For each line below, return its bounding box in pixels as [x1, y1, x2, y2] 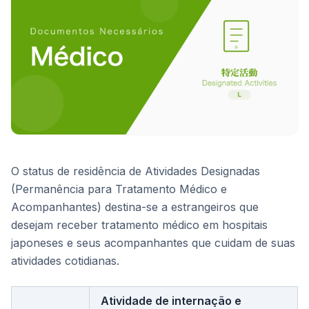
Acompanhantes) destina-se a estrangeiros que [11, 200, 259, 215]
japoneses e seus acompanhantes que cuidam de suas [11, 236, 295, 250]
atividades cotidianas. [11, 254, 119, 268]
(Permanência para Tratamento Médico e [11, 182, 227, 197]
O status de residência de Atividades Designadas [11, 164, 260, 179]
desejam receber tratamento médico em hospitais [11, 218, 268, 232]
